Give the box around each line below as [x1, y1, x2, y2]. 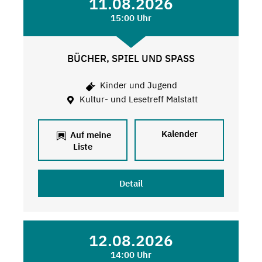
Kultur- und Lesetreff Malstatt [77, 93, 198, 105]
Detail [119, 178, 143, 189]
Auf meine [67, 129, 111, 141]
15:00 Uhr [110, 12, 151, 23]
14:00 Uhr [110, 249, 151, 261]
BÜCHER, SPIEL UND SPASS [67, 51, 189, 65]
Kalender [161, 128, 198, 140]
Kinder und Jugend [98, 80, 178, 91]
